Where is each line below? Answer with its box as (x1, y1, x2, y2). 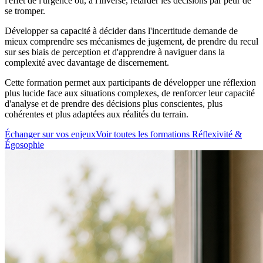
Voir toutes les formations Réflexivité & (96, 129, 242, 139)
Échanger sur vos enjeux (5, 129, 96, 139)
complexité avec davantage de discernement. (5, 57, 169, 68)
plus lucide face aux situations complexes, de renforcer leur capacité (5, 87, 255, 98)
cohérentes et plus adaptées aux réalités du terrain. (5, 109, 188, 119)
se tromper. (5, 5, 45, 16)
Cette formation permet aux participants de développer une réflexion (5, 77, 256, 87)
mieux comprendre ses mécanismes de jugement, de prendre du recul (5, 36, 258, 46)
